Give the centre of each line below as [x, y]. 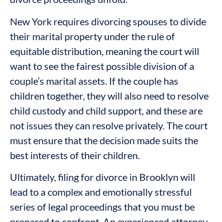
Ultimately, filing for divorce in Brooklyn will [103, 177]
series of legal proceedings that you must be [102, 206]
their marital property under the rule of [92, 36]
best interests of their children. [75, 155]
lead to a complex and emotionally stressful [101, 192]
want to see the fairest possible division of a [102, 66]
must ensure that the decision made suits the [104, 140]
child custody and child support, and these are [106, 110]
